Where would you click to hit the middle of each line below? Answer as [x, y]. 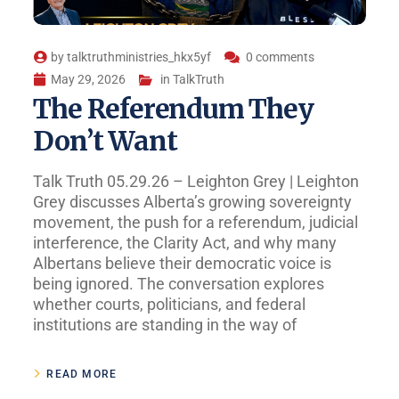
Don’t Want [105, 141]
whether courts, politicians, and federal [170, 305]
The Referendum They [173, 109]
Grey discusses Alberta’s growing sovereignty [193, 202]
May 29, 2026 [89, 80]
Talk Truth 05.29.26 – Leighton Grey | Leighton [196, 182]
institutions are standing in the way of [165, 325]
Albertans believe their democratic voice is [183, 264]
